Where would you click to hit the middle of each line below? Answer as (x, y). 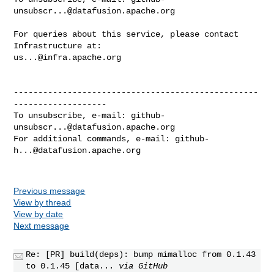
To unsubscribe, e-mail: (72, 115)
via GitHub (143, 266)
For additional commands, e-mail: (94, 139)
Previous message (50, 191)
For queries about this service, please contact (126, 34)
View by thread (43, 202)
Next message (42, 225)
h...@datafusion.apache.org (77, 150)
